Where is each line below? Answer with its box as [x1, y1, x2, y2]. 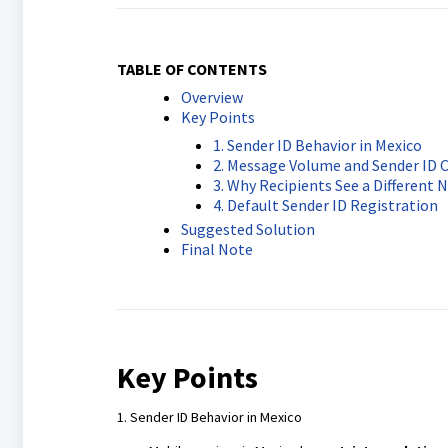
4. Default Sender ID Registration [212, 195, 438, 215]
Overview [180, 87, 243, 107]
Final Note [180, 239, 253, 259]
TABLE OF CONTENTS [116, 59, 267, 79]
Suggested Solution [180, 219, 315, 239]
